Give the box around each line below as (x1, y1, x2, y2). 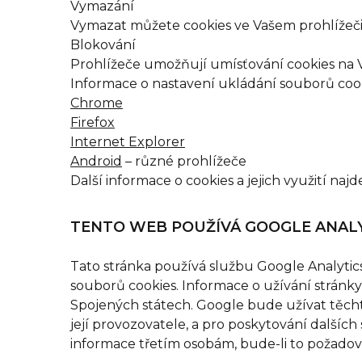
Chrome (70, 95, 123, 111)
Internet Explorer (70, 134, 185, 149)
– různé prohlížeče (122, 154, 246, 169)
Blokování (70, 37, 136, 53)
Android (70, 154, 122, 169)
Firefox (70, 115, 115, 130)
